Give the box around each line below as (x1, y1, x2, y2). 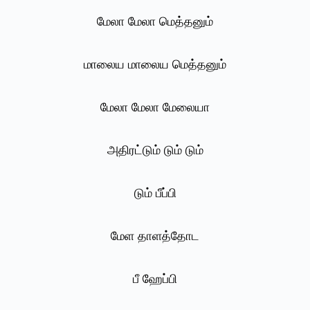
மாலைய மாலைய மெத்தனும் (84, 57, 226, 72)
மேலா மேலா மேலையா (100, 100, 210, 115)
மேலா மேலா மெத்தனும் (97, 15, 213, 29)
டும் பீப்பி (134, 186, 176, 201)
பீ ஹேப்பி (133, 272, 177, 286)
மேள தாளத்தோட (111, 229, 199, 244)
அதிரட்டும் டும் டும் (107, 143, 203, 158)
